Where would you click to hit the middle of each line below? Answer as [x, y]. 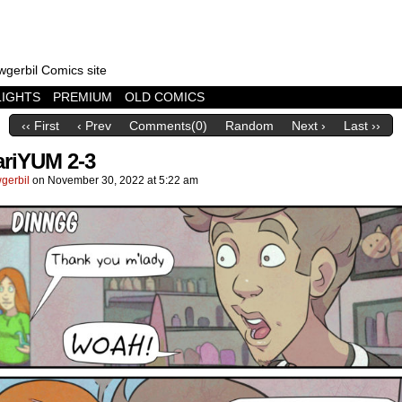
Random [249, 126]
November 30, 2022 [96, 180]
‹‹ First [40, 126]
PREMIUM [83, 97]
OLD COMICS [165, 97]
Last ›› [362, 126]
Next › [309, 126]
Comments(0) [168, 126]
